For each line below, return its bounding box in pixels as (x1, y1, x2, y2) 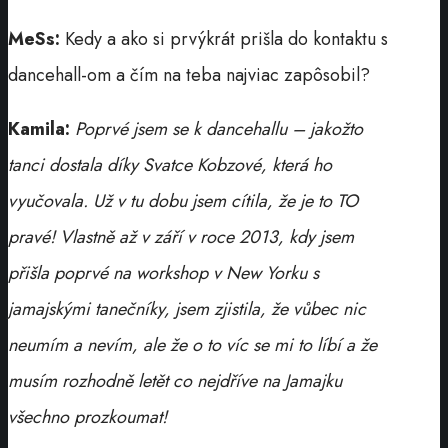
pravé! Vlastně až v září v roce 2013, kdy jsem (8, 223, 354, 250)
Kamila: (8, 115, 70, 142)
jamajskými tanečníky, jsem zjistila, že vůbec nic (8, 295, 366, 322)
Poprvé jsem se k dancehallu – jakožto (75, 115, 363, 142)
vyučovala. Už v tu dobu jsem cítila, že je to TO (8, 187, 358, 214)
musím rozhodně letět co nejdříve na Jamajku (8, 367, 342, 394)
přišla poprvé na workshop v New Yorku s (8, 259, 319, 286)
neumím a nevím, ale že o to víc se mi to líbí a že (8, 331, 377, 358)
